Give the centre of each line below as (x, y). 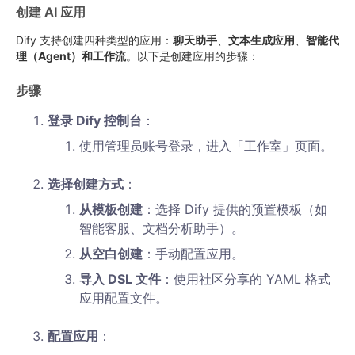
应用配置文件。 (124, 298)
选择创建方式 (86, 184)
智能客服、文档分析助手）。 (162, 228)
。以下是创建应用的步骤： (193, 56)
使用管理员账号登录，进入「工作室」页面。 (206, 146)
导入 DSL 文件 (120, 279)
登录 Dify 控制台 (95, 120)
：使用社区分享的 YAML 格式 (246, 279)
